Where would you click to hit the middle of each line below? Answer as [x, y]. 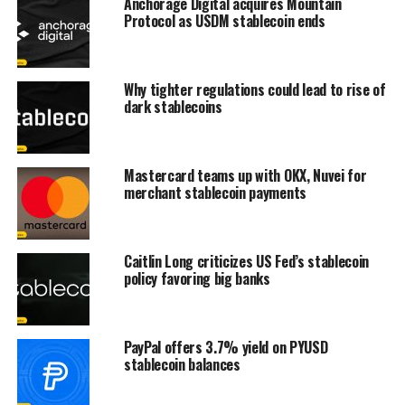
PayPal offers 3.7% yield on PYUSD [226, 348]
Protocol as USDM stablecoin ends [224, 21]
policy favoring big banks [197, 279]
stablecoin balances [182, 365]
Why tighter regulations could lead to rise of [254, 90]
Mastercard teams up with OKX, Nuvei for [245, 176]
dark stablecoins [173, 107]
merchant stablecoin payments [215, 193]
